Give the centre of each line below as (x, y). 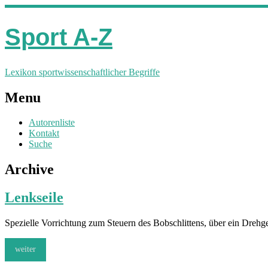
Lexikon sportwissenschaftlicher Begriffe (82, 72)
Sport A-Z (59, 37)
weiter (25, 249)
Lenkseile (34, 198)
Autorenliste (52, 123)
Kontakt (44, 133)
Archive (29, 170)
